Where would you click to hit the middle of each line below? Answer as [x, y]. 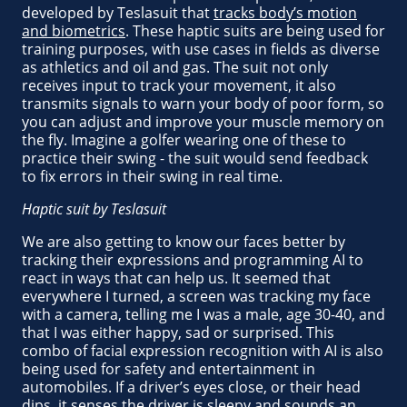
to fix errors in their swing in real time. [152, 176]
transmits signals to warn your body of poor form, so [203, 104]
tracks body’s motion [285, 13]
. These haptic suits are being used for [255, 31]
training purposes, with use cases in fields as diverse [201, 49]
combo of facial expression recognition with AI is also [203, 351]
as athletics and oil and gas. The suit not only [175, 67]
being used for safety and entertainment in [169, 369]
